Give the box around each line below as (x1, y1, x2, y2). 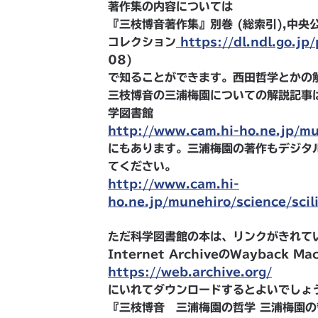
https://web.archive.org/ (108, 266, 272, 278)
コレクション (108, 36, 176, 48)
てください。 (108, 160, 176, 172)
